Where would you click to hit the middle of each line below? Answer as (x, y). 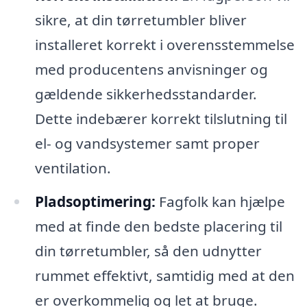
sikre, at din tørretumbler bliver (140, 20)
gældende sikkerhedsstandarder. (146, 94)
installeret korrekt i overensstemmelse (164, 44)
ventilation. (73, 168)
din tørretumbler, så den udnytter (148, 251)
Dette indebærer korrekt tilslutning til (161, 118)
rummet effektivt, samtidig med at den (164, 276)
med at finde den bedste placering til (158, 226)
